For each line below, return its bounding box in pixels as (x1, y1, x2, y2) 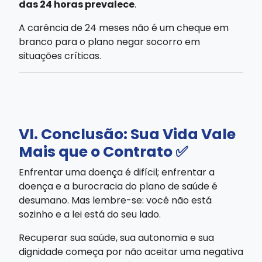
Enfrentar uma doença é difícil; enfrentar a (19, 165, 215, 179)
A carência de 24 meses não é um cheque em (19, 20, 229, 35)
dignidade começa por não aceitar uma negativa (19, 244, 243, 258)
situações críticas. (19, 49, 101, 63)
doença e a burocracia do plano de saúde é (19, 179, 218, 193)
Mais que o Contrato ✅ (19, 141, 188, 162)
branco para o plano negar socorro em (19, 35, 200, 49)
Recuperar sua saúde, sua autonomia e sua (19, 230, 214, 244)
